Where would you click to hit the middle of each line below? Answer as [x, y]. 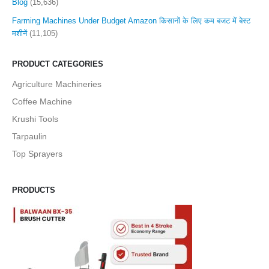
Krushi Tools [35, 119]
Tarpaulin [29, 136]
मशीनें [20, 33]
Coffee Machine [42, 101]
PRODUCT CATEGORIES [58, 64]
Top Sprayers [37, 153]
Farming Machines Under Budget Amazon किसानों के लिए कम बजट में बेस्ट [131, 20]
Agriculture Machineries [57, 84]
